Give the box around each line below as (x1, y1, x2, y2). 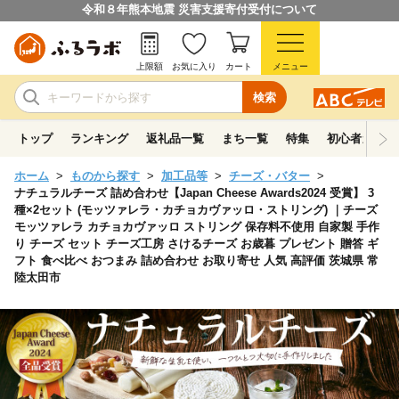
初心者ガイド (327, 132, 396, 145)
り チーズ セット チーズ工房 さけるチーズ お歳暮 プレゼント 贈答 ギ (14, 237, 379, 250)
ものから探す (70, 169, 140, 183)
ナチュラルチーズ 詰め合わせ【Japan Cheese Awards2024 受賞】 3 (14, 186, 374, 199)
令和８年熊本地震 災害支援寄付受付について (82, 3, 317, 16)
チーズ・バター (229, 169, 310, 183)
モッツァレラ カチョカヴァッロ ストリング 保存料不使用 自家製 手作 (14, 220, 379, 233)
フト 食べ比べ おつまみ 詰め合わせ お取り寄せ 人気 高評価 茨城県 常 (14, 254, 379, 267)
